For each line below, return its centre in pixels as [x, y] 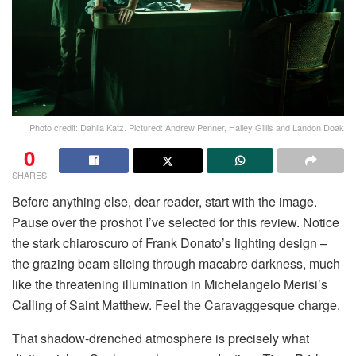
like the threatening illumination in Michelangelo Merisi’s [170, 284]
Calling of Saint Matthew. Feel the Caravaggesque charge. [176, 305]
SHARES [29, 175]
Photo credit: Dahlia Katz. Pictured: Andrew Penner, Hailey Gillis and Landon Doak [187, 128]
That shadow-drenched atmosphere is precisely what [161, 339]
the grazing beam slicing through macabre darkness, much [176, 264]
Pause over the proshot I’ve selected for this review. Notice [176, 222]
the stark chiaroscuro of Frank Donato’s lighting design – [170, 243]
